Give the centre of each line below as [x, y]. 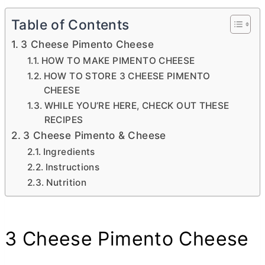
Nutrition [66, 182]
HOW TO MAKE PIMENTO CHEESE [118, 61]
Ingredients [69, 152]
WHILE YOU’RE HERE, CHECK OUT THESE [137, 106]
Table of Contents [70, 25]
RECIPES [64, 120]
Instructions [72, 167]
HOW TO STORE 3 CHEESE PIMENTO [127, 76]
